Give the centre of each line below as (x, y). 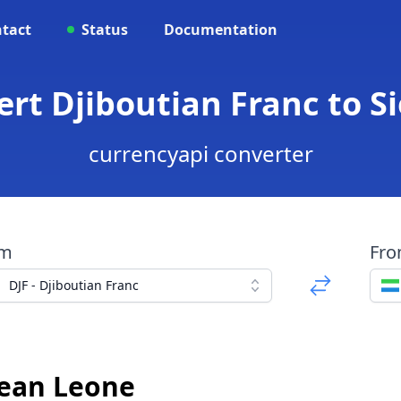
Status (105, 30)
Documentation (221, 30)
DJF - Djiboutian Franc (73, 285)
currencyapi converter (200, 154)
